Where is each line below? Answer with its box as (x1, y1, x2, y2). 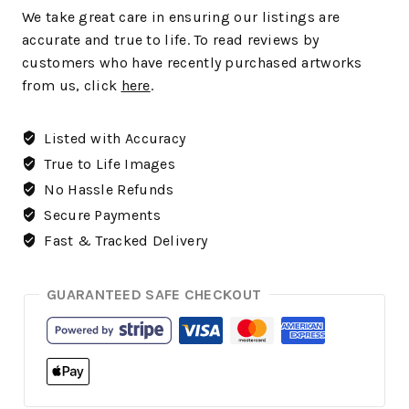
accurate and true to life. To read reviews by (22, 30, 320, 48)
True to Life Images (40, 154, 175, 173)
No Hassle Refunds (40, 180, 174, 198)
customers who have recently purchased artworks (22, 53, 362, 71)
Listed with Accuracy (40, 129, 186, 147)
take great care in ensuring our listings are (45, 7, 341, 26)
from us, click (22, 76, 121, 94)
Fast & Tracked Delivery (40, 231, 208, 249)
